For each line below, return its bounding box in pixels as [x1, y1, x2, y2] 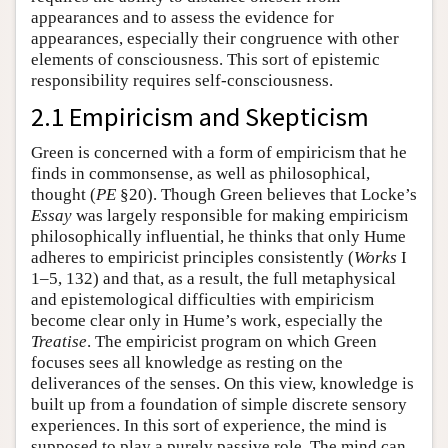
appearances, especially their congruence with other [31, 28, 399, 48]
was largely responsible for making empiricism [72, 205, 408, 225]
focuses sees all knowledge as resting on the [31, 352, 343, 372]
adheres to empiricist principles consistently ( [31, 247, 354, 267]
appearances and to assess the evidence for [31, 7, 334, 27]
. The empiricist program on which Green [87, 331, 377, 351]
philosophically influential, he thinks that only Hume [31, 226, 406, 246]
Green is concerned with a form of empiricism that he [31, 142, 407, 162]
